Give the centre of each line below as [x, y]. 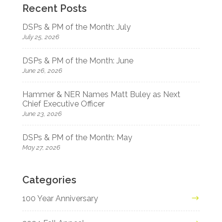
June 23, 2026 [42, 114]
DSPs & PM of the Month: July [76, 27]
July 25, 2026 [41, 37]
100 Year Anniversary [60, 199]
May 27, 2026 [41, 148]
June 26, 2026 [42, 71]
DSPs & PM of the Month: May [77, 138]
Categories [49, 180]
